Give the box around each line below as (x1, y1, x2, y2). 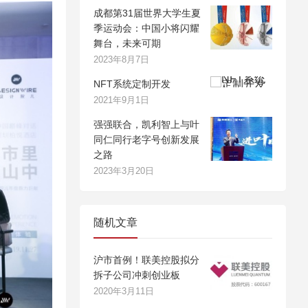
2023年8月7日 (93, 54, 149, 65)
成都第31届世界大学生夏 (93, 8, 201, 19)
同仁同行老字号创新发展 (93, 134, 199, 145)
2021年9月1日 (93, 95, 149, 105)
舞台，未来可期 (93, 38, 161, 49)
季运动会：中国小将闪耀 (93, 23, 199, 34)
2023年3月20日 (93, 166, 154, 176)
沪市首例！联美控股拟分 (93, 254, 199, 265)
